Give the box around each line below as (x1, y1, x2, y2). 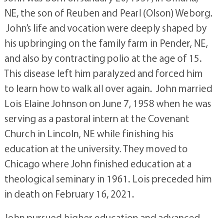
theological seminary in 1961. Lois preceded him (4, 172, 212, 185)
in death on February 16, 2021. (4, 187, 134, 200)
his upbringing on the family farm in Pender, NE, (4, 36, 208, 49)
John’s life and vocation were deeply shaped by (4, 21, 207, 34)
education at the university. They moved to (4, 142, 188, 155)
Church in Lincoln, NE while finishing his (4, 127, 174, 140)
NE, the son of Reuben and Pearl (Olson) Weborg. (4, 6, 213, 19)
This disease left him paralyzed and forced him (4, 67, 203, 79)
